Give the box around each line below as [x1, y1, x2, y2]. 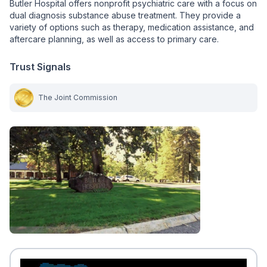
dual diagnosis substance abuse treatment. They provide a [10, 10, 241, 20]
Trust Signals [10, 61, 71, 73]
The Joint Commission [38, 93, 117, 102]
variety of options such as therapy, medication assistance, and [10, 22, 254, 32]
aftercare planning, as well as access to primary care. [10, 34, 219, 44]
